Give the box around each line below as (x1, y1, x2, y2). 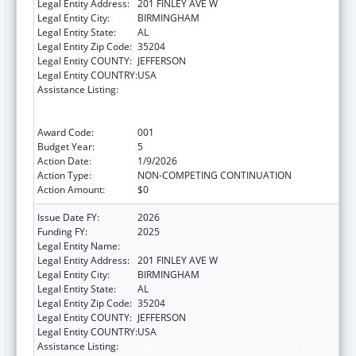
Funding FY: (37, 224, 87, 238)
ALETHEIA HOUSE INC (137, 238, 234, 253)
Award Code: (37, 125, 94, 139)
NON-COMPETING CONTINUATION (137, 168, 292, 182)
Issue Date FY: (37, 210, 99, 224)
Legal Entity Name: (37, 238, 120, 253)
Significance (137, 110, 191, 125)
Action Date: (37, 153, 91, 168)
